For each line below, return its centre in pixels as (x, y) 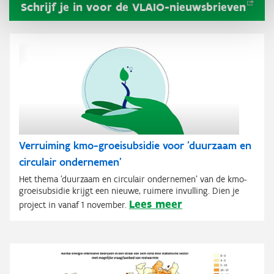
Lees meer (156, 204)
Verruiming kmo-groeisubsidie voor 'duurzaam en (135, 146)
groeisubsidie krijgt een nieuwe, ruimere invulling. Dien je (129, 191)
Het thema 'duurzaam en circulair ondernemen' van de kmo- (133, 180)
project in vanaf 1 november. (73, 205)
